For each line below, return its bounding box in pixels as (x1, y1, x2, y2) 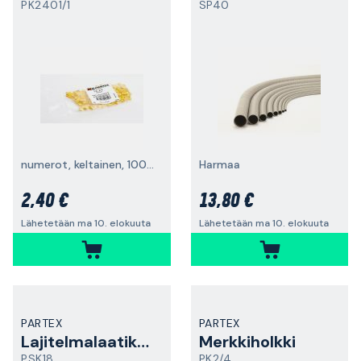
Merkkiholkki (198, 331, 296, 352)
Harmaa (198, 157, 240, 172)
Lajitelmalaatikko (137, 331, 149, 352)
